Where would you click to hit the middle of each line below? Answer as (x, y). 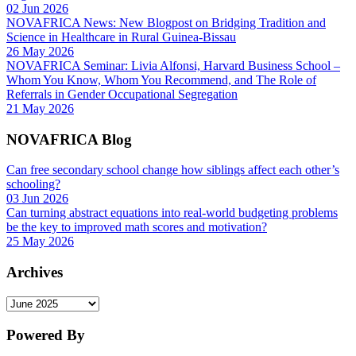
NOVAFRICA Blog (69, 139)
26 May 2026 (40, 52)
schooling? (33, 184)
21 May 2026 (40, 109)
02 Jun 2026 (37, 9)
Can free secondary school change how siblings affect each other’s (173, 170)
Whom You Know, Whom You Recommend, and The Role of (161, 80)
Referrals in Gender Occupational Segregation (122, 95)
